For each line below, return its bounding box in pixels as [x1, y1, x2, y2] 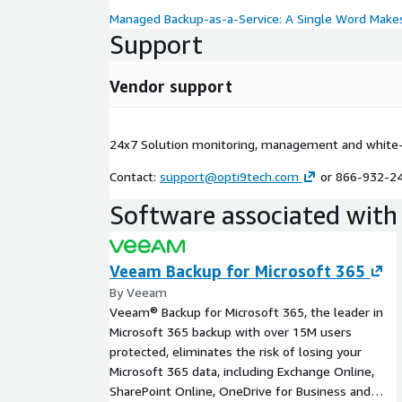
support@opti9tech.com [160, 169, 299, 184]
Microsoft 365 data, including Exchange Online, [109, 363, 374, 379]
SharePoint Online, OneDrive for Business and [109, 383, 371, 398]
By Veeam [109, 284, 167, 300]
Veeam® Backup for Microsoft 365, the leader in [109, 304, 383, 319]
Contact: [109, 169, 160, 184]
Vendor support [109, 76, 232, 96]
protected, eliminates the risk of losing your [109, 344, 362, 359]
